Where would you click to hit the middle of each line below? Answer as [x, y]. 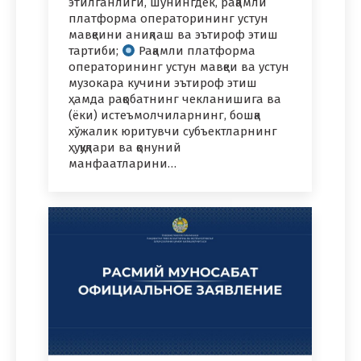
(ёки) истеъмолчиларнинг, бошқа [165, 116]
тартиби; [95, 51]
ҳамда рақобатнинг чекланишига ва [175, 100]
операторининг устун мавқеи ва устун [179, 67]
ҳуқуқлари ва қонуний [125, 148]
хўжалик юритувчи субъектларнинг [173, 132]
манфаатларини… [122, 164]
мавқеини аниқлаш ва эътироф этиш [173, 35]
